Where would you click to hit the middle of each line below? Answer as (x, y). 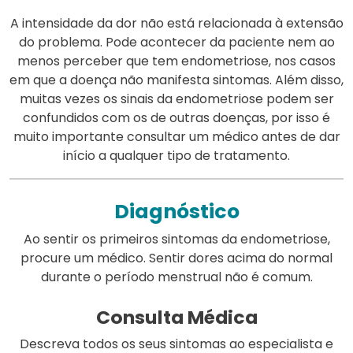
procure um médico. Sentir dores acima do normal (176, 258)
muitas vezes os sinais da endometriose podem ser (176, 98)
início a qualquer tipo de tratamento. (176, 155)
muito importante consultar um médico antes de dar (176, 136)
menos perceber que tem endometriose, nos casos (176, 61)
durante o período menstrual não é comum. (176, 277)
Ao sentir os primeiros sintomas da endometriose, (176, 239)
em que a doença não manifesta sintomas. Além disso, (176, 80)
